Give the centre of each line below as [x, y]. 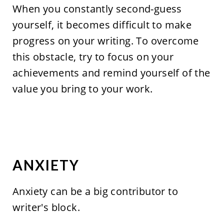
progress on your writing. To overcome [105, 41]
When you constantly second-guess [97, 9]
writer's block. [46, 207]
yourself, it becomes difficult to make [102, 25]
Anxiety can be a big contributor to [95, 191]
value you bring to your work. [82, 89]
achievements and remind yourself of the [111, 73]
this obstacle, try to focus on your [93, 57]
